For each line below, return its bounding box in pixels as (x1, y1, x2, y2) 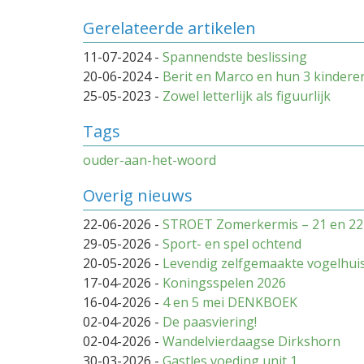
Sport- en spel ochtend (162, 235, 301, 253)
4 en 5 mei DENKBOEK (162, 293, 297, 312)
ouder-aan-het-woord (83, 151, 216, 170)
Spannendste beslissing (162, 48, 307, 67)
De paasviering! (162, 313, 257, 331)
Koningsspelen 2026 (162, 274, 286, 292)
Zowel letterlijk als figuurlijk (162, 87, 331, 106)
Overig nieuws (83, 184, 193, 207)
